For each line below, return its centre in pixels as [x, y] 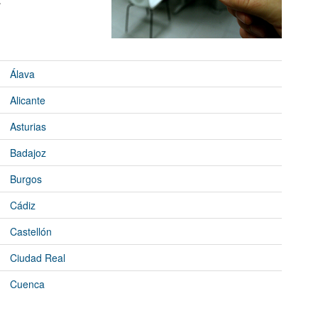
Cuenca [27, 284]
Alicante [28, 100]
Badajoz [28, 153]
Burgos [26, 179]
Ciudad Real [38, 258]
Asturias [28, 127]
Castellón [31, 232]
